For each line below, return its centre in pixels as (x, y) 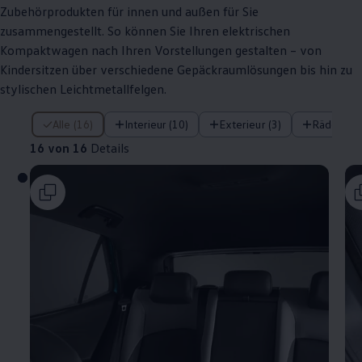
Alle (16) (76, 124)
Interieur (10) (158, 124)
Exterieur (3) (253, 124)
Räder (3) (338, 124)
